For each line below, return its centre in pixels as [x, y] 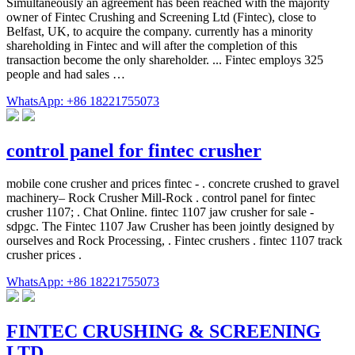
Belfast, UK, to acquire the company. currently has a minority [160, 31]
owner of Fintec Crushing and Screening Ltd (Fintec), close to [161, 17]
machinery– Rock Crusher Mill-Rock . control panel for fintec [161, 198]
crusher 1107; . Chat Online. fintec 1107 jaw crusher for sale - [160, 212]
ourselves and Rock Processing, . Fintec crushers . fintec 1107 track [174, 241]
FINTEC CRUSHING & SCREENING [164, 332]
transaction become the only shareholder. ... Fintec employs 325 [165, 59]
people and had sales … [66, 74]
